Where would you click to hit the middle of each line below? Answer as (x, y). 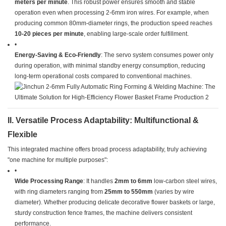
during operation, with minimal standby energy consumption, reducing (110, 66)
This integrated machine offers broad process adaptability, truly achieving (107, 150)
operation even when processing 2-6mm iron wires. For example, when (112, 13)
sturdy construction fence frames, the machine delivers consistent (104, 213)
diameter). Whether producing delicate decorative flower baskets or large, (115, 203)
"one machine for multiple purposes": (58, 160)
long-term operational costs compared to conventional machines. (103, 76)
